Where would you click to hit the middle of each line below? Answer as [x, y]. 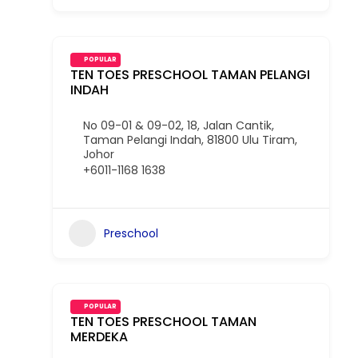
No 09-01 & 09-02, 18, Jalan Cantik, [179, 125]
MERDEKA [99, 337]
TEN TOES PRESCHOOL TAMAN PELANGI [190, 75]
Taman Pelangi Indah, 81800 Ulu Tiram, [190, 140]
